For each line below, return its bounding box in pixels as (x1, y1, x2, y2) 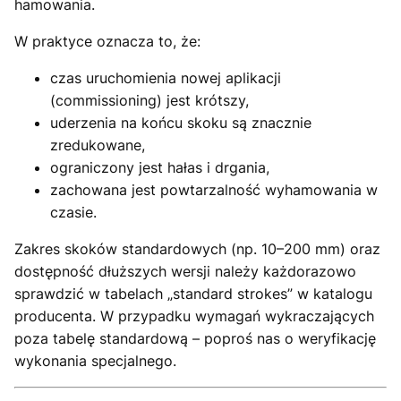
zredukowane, (50, 135, 145, 154)
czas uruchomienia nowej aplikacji (50, 68, 281, 87)
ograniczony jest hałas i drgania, (50, 158, 269, 176)
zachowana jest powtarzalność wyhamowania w (50, 180, 378, 199)
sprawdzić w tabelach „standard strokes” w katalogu (14, 284, 372, 303)
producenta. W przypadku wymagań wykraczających (14, 306, 374, 325)
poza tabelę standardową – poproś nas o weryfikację (14, 328, 376, 347)
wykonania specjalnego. (14, 351, 176, 370)
